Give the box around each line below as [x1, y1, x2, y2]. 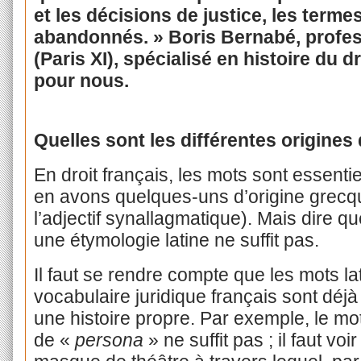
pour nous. [33, 69, 129, 91]
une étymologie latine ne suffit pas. [33, 229, 319, 251]
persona [74, 329, 143, 351]
